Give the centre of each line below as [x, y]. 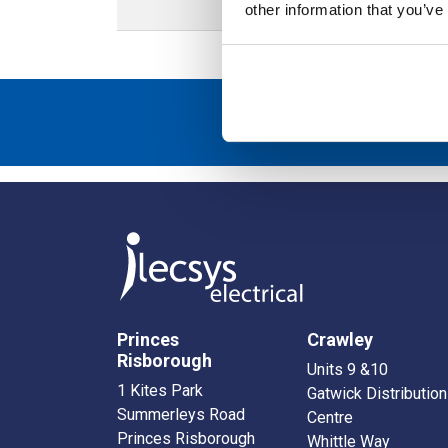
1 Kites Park [160, 391]
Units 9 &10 [347, 370]
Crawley [340, 340]
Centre [330, 418]
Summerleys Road [181, 415]
